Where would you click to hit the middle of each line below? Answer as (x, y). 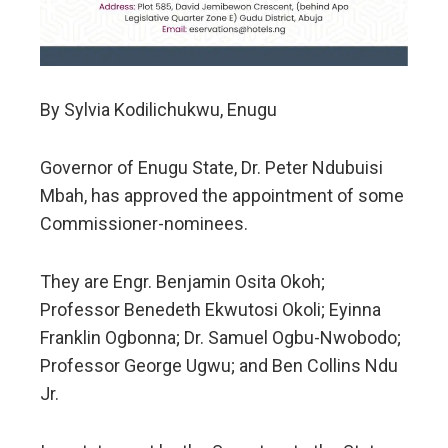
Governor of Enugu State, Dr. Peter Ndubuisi (211, 167)
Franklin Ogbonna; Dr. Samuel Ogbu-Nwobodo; (220, 337)
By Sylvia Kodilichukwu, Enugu (158, 109)
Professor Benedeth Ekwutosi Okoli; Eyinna (210, 309)
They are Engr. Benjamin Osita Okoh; (182, 281)
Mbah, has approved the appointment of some (222, 195)
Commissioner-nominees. (144, 223)
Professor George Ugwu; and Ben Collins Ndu (219, 365)
